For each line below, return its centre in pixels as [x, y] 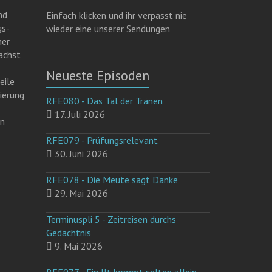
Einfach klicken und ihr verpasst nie [117, 15]
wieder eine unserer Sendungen [108, 29]
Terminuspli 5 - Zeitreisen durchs [111, 219]
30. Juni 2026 [80, 154]
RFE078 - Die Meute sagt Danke [112, 180]
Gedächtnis [69, 233]
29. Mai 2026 [80, 193]
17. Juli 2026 [79, 114]
